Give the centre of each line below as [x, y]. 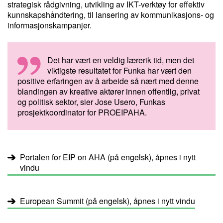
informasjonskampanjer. [50, 25]
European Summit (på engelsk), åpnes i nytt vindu [108, 201]
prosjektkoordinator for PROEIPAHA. [82, 112]
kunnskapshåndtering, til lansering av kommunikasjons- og [111, 15]
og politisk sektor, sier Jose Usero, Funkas [91, 102]
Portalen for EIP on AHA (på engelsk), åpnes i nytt [108, 157]
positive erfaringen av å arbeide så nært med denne [108, 81]
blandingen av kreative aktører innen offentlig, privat [109, 91]
